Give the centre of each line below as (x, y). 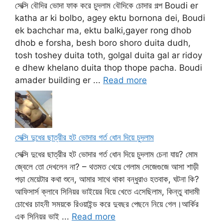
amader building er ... (59, 80)
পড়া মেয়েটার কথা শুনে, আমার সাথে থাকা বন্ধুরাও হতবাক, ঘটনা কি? (107, 179)
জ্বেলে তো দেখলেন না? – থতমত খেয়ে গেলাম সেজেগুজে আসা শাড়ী (107, 167)
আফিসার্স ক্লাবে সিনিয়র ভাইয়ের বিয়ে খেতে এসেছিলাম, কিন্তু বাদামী (107, 191)
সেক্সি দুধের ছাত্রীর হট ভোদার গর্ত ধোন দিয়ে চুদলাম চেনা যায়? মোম (106, 154)
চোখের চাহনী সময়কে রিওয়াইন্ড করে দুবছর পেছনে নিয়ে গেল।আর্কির (107, 204)
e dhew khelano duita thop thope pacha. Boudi (109, 67)
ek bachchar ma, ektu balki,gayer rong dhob (103, 30)
